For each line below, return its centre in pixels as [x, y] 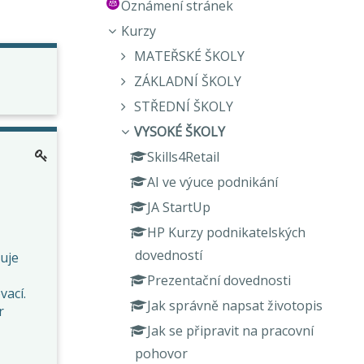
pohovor [162, 353]
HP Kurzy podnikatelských [227, 232]
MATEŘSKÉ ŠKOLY [190, 56]
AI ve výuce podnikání [213, 182]
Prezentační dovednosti [219, 280]
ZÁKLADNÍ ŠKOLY [188, 81]
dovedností [169, 255]
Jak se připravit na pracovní [231, 330]
